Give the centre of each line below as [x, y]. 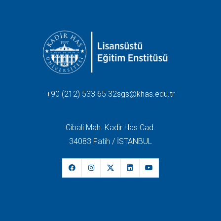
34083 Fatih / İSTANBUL [110, 141]
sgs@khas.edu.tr [146, 94]
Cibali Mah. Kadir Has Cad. [110, 127]
